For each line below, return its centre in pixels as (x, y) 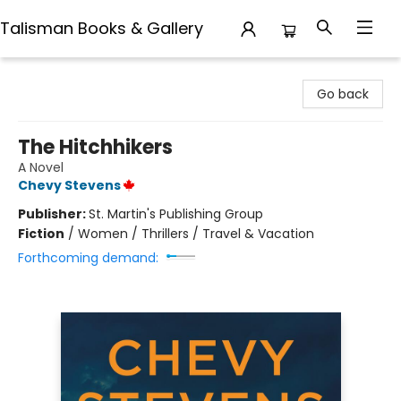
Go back (343, 94)
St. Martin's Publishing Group (176, 214)
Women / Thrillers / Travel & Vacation (196, 234)
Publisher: (53, 214)
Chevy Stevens (69, 185)
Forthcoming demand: (88, 258)
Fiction (41, 234)
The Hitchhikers (95, 147)
